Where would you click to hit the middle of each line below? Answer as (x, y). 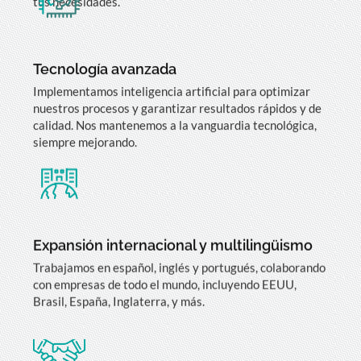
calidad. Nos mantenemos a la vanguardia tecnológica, (175, 125)
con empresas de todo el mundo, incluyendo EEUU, (165, 280)
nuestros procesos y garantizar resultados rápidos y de (177, 108)
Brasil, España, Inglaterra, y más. (119, 297)
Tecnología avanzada (105, 69)
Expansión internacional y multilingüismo (173, 241)
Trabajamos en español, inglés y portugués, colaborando (179, 263)
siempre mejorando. (85, 142)
